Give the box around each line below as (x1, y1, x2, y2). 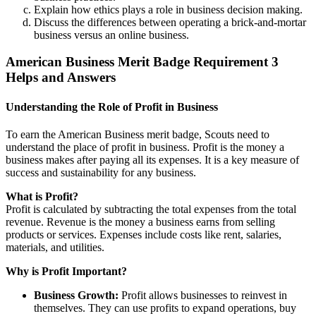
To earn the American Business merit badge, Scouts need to (6, 128, 269, 140)
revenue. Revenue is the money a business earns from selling (6, 216, 275, 228)
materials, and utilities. (6, 241, 104, 253)
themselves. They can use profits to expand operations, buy (34, 302, 296, 314)
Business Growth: (34, 289, 119, 301)
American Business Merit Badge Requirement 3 (6, 54, 279, 70)
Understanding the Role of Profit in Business (6, 100, 218, 113)
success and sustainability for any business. (6, 166, 196, 178)
